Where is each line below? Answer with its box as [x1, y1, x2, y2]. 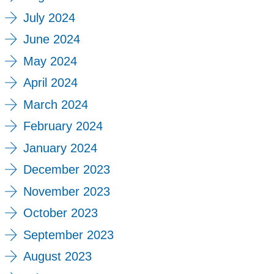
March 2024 [23, 97, 88, 111]
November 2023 [23, 184, 110, 198]
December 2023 [23, 163, 110, 177]
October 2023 [23, 206, 98, 220]
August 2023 [23, 250, 92, 264]
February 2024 [23, 119, 103, 133]
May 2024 [23, 54, 77, 68]
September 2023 [23, 228, 114, 242]
